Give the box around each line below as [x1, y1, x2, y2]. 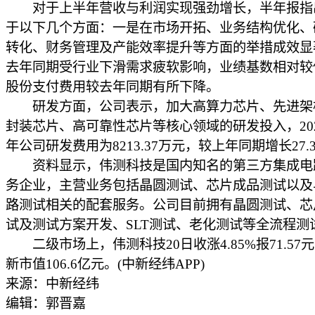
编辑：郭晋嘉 [6, 296, 86, 311]
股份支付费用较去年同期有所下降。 [6, 79, 219, 94]
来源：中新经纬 [6, 276, 99, 291]
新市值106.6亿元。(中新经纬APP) [6, 257, 205, 271]
